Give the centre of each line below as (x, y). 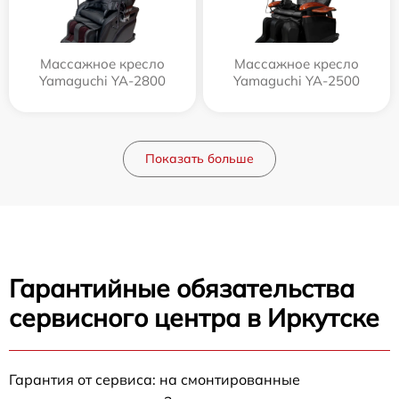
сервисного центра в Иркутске (194, 317)
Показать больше (199, 158)
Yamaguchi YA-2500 (297, 80)
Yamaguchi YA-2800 (102, 80)
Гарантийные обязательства (182, 288)
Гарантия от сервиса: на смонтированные (155, 379)
